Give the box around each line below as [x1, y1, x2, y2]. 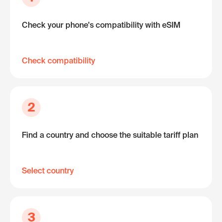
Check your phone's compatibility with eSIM [22, 20, 180, 29]
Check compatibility [22, 56, 95, 65]
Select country [22, 166, 74, 175]
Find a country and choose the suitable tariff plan [22, 130, 198, 139]
